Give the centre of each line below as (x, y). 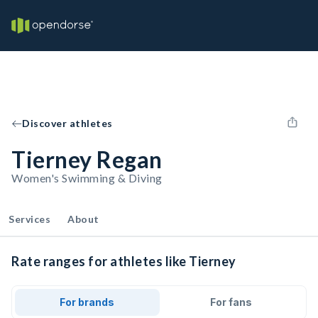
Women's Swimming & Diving (87, 178)
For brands (87, 302)
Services (29, 219)
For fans (231, 302)
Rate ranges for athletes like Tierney (124, 261)
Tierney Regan (87, 159)
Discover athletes (67, 123)
